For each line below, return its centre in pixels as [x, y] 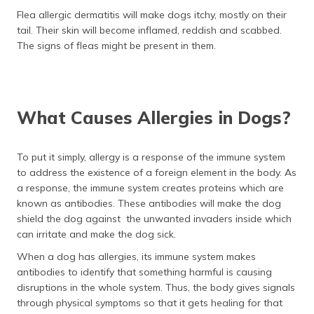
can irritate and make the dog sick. [96, 234]
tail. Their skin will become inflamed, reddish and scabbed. [149, 30]
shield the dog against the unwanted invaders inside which [154, 219]
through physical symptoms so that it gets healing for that [150, 303]
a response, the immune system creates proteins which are [150, 188]
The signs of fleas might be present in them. [116, 46]
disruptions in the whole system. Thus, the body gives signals [156, 287]
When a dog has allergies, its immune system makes [136, 257]
